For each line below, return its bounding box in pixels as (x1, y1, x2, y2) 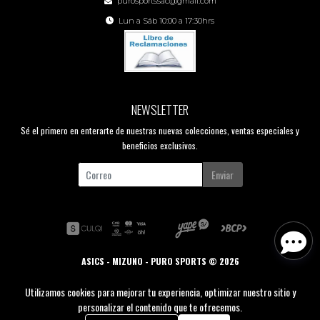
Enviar (211, 167, 234, 183)
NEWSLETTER (131, 100, 189, 119)
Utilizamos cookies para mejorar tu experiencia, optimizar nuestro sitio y (24, 284, 296, 299)
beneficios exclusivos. (122, 139, 198, 153)
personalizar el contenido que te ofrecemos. (78, 299, 242, 314)
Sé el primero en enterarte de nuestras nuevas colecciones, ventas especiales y (21, 124, 299, 138)
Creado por (130, 269, 171, 283)
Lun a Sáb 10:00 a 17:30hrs (119, 15, 214, 26)
